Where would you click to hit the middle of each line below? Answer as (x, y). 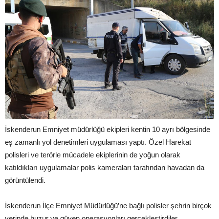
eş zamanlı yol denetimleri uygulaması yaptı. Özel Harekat (98, 142)
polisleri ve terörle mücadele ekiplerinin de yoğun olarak (93, 154)
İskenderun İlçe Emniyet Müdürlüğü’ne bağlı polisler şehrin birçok (108, 205)
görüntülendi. (25, 180)
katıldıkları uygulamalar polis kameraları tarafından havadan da (105, 167)
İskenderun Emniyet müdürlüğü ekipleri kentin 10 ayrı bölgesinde (108, 129)
